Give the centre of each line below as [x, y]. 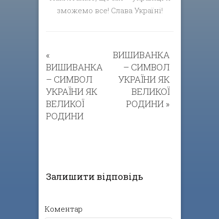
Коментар [64, 209]
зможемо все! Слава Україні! [110, 11]
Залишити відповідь [95, 177]
